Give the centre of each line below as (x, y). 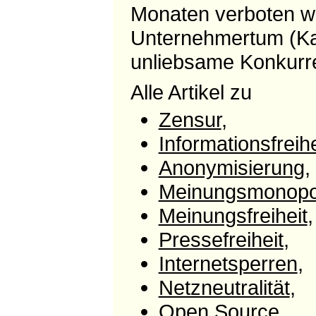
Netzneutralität (224, 287)
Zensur (190, 119)
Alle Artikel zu (191, 92)
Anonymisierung (231, 167)
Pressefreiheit (221, 239)
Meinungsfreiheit (233, 215)
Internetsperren (228, 263)
